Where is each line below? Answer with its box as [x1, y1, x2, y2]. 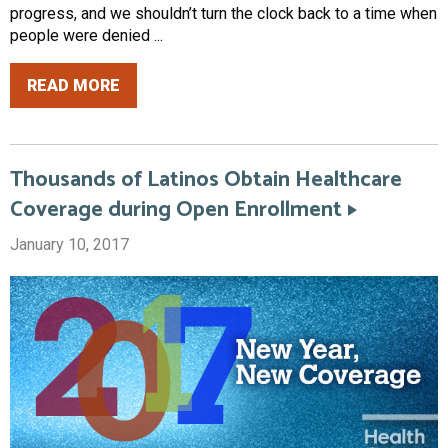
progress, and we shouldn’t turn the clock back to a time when [10, 4, 437, 24]
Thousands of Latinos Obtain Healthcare [10, 162, 402, 199]
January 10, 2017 [10, 235, 129, 255]
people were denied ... [10, 26, 163, 46]
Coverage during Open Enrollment [10, 192, 342, 229]
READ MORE [27, 75, 120, 95]
